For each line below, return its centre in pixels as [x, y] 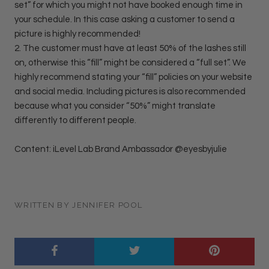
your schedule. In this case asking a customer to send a [125, 20]
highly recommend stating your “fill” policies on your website [133, 77]
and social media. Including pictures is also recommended [130, 92]
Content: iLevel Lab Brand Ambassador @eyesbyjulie [121, 149]
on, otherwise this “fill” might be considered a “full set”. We [130, 63]
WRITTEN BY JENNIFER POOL [79, 205]
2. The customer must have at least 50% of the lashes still [130, 48]
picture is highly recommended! [77, 34]
